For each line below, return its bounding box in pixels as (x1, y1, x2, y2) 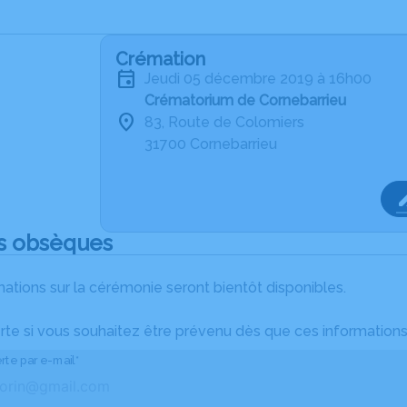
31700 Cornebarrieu (144, 135, 277, 153)
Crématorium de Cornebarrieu (144, 92, 346, 109)
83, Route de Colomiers (144, 114, 304, 131)
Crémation (115, 48, 205, 70)
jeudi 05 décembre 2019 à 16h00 (151, 70, 372, 87)
